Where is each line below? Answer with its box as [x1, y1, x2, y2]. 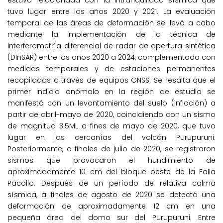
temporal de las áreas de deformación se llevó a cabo [7, 18, 216, 28]
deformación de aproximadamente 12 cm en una [7, 201, 216, 212]
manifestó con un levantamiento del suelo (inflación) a [7, 98, 216, 109]
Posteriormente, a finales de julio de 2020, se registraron [7, 144, 216, 154]
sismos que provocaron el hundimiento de [7, 155, 216, 166]
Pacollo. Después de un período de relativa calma [7, 178, 216, 189]
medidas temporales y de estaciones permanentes [7, 64, 216, 74]
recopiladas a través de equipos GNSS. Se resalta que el [7, 75, 216, 86]
